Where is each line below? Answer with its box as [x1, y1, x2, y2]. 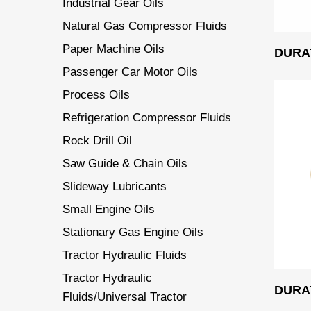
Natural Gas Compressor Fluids [62, 19, 227, 33]
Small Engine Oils [62, 203, 155, 216]
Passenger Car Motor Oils [62, 65, 198, 78]
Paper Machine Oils [62, 42, 165, 56]
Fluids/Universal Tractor [62, 290, 187, 303]
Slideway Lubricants [62, 180, 167, 193]
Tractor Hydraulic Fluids [62, 249, 187, 262]
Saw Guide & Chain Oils [62, 157, 187, 170]
